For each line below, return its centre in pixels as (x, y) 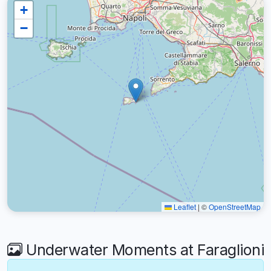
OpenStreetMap (235, 206)
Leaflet (184, 206)
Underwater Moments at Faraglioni (143, 250)
